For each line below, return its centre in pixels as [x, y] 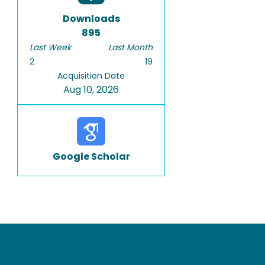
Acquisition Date [91, 76]
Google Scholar [91, 156]
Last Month [130, 47]
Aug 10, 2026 [91, 90]
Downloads [91, 19]
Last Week [50, 47]
